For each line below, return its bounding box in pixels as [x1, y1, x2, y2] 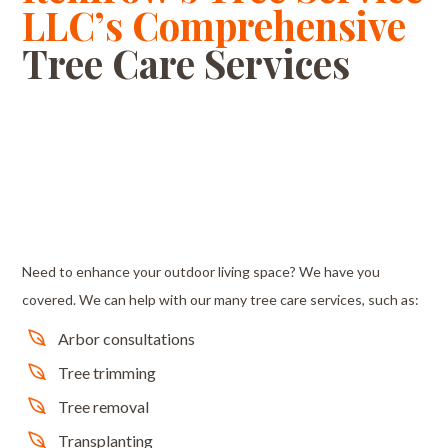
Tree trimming [57, 363, 156, 383]
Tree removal [57, 397, 149, 417]
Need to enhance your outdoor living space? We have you [22, 263, 381, 281]
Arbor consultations [57, 329, 195, 349]
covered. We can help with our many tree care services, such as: [22, 291, 420, 309]
